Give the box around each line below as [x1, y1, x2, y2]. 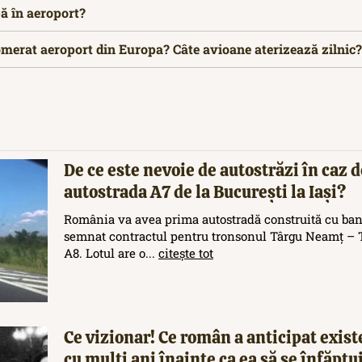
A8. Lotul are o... [64, 245, 158, 262]
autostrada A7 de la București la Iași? [64, 181, 346, 204]
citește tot [158, 245, 213, 262]
